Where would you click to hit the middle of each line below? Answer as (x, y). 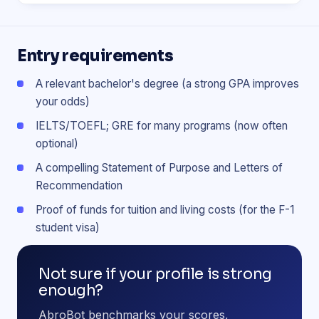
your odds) (63, 101)
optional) (57, 143)
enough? (71, 291)
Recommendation (79, 185)
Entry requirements (95, 56)
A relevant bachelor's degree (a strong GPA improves (167, 84)
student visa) (68, 228)
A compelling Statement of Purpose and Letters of (159, 168)
